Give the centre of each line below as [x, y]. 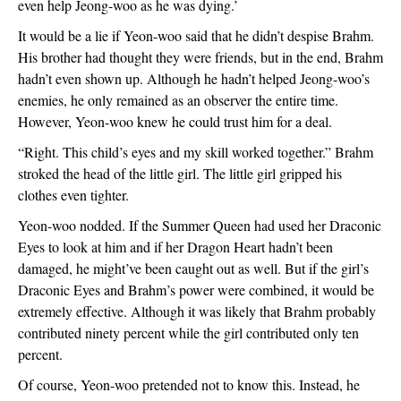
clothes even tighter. [76, 195]
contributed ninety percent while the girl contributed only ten [188, 333]
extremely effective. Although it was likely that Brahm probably [197, 311]
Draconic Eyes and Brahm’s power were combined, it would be [196, 290]
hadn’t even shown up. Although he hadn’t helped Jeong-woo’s [194, 78]
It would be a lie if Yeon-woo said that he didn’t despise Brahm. [196, 35]
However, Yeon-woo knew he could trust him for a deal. [175, 121]
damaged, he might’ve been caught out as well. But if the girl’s [193, 268]
